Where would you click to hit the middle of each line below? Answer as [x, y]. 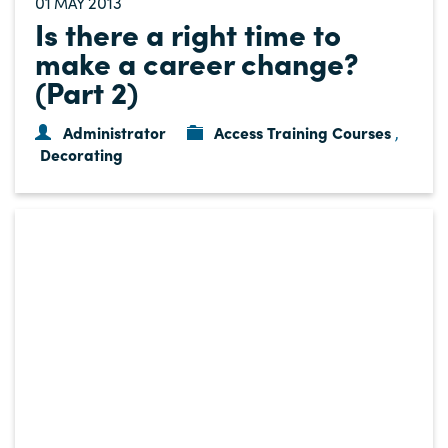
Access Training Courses [303, 132]
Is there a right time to [188, 33]
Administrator [114, 132]
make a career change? [197, 62]
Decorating [81, 154]
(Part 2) [86, 91]
